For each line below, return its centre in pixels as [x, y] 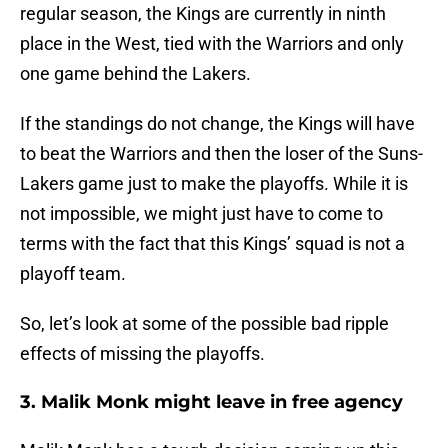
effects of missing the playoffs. [144, 354]
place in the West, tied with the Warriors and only [212, 44]
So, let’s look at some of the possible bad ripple [204, 324]
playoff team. [75, 274]
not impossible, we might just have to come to [201, 214]
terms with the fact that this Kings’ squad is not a [212, 244]
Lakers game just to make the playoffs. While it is [214, 184]
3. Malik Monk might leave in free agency [211, 402]
